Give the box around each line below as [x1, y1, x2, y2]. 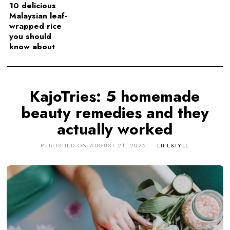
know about [9, 41, 55, 53]
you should [9, 31, 52, 43]
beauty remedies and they [21, 102, 209, 124]
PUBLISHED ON [40, 141, 88, 149]
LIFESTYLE [157, 141, 189, 149]
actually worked [57, 118, 173, 141]
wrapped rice [9, 21, 62, 32]
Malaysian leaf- [9, 10, 68, 22]
